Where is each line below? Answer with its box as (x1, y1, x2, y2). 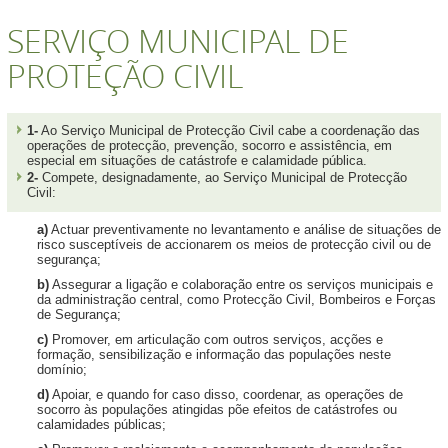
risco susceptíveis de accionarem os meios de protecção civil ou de (37, 237, 431, 252)
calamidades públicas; (37, 417, 166, 432)
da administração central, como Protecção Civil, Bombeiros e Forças (37, 292, 436, 307)
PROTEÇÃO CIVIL (7, 54, 243, 97)
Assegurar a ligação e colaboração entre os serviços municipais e (49, 277, 433, 292)
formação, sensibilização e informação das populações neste (37, 347, 391, 362)
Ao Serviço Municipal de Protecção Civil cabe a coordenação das (38, 123, 420, 138)
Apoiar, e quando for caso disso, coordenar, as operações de (49, 387, 403, 402)
